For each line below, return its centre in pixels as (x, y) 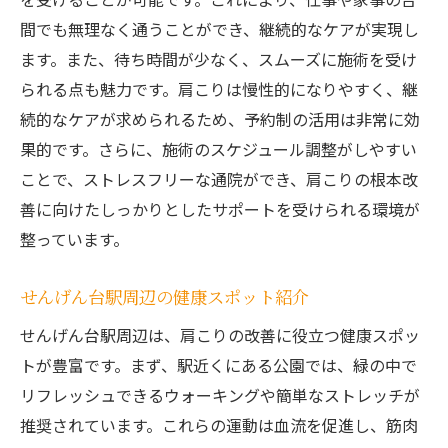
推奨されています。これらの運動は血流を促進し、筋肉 (219, 425)
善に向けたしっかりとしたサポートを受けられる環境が (220, 209)
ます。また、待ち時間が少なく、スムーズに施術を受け (218, 59)
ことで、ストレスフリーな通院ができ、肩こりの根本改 (219, 179)
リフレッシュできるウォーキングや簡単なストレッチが (220, 395)
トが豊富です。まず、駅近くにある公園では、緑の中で (218, 365)
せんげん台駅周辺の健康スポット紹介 (164, 297)
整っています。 (74, 239)
